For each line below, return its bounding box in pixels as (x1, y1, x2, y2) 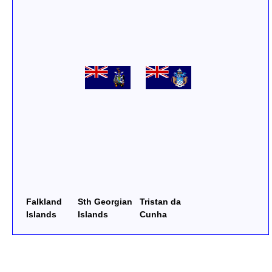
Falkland (26, 197, 62, 207)
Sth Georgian (78, 197, 132, 207)
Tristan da (140, 197, 181, 207)
